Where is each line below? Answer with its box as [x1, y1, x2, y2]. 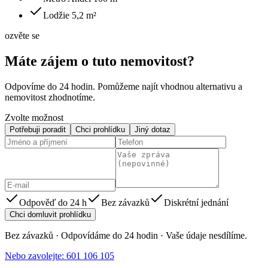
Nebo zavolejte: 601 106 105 [5, 250, 114, 261]
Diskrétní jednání [164, 197, 229, 208]
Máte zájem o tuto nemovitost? [5, 53, 194, 69]
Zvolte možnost [5, 112, 63, 123]
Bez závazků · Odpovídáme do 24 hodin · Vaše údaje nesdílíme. [5, 230, 247, 240]
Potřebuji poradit [10, 124, 66, 134]
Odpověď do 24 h [19, 197, 87, 208]
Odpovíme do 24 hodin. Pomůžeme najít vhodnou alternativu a [5, 81, 242, 92]
